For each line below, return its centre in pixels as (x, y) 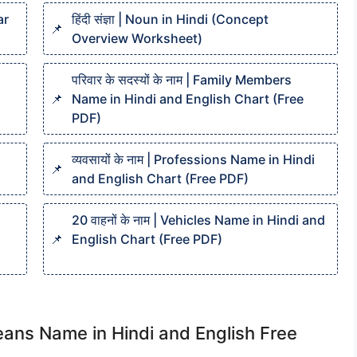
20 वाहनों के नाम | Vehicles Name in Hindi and (198, 220)
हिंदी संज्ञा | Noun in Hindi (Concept (170, 19)
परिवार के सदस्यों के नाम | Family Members (182, 80)
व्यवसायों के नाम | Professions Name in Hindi (193, 159)
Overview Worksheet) (137, 38)
